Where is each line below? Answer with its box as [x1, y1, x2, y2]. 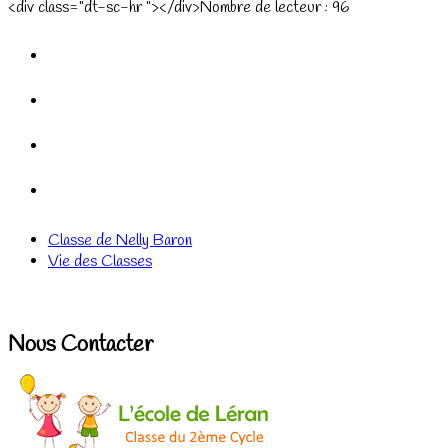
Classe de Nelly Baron [48, 230, 192, 252]
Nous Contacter [8, 330, 154, 361]
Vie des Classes [48, 251, 152, 273]
